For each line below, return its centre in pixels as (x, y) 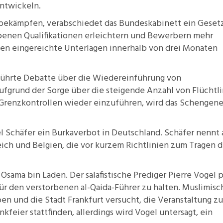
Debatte (40, 78)
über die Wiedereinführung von (118, 78)
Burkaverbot (76, 133)
